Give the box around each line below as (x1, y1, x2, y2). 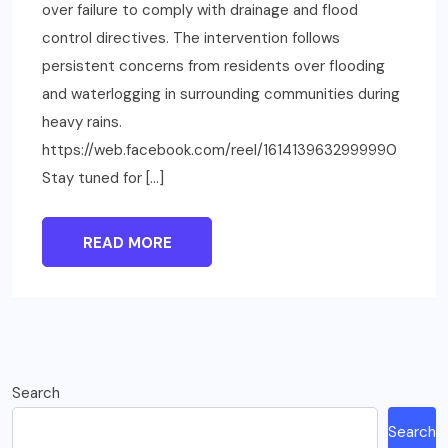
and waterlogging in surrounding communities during (42, 83, 400, 104)
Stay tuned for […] (42, 167, 164, 188)
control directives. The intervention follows (42, 27, 340, 48)
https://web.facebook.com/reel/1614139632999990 (42, 139, 405, 160)
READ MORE (82, 232, 172, 253)
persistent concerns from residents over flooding (42, 55, 385, 76)
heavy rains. (42, 111, 122, 132)
